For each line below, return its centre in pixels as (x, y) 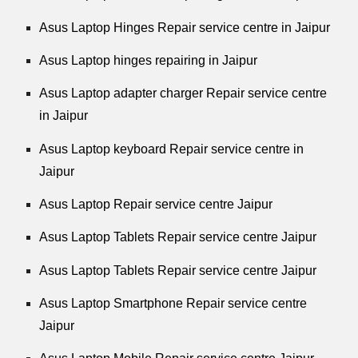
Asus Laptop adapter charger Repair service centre (183, 93)
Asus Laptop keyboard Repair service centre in (172, 149)
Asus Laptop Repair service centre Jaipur (156, 204)
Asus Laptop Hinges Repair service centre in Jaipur (185, 27)
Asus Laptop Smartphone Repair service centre (173, 303)
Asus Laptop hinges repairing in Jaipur (149, 60)
